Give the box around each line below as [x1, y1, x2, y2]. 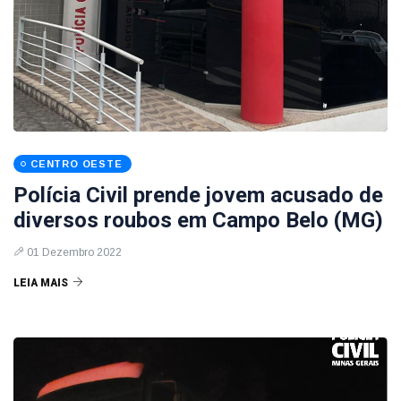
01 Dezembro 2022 [27, 246, 122, 259]
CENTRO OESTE [30, 158, 123, 169]
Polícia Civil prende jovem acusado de [13, 183, 383, 208]
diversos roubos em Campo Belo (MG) [13, 208, 383, 233]
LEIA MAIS [13, 277, 68, 289]
